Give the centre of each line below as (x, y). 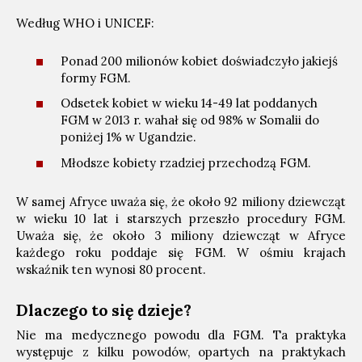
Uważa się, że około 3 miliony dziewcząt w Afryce (181, 235)
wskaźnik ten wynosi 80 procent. (111, 269)
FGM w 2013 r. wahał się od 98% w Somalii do (190, 120)
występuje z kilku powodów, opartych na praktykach (181, 351)
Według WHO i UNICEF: (85, 23)
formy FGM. (96, 78)
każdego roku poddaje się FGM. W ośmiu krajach (181, 252)
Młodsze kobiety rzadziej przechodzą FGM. (186, 162)
